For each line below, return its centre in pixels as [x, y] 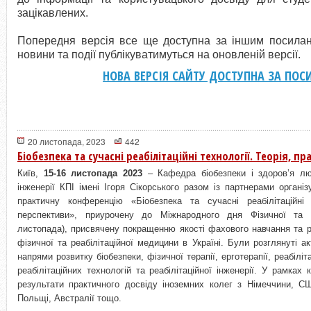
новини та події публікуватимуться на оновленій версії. [159, 54]
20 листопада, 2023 [67, 141]
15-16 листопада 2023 [93, 173]
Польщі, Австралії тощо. [69, 298]
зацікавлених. [53, 13]
